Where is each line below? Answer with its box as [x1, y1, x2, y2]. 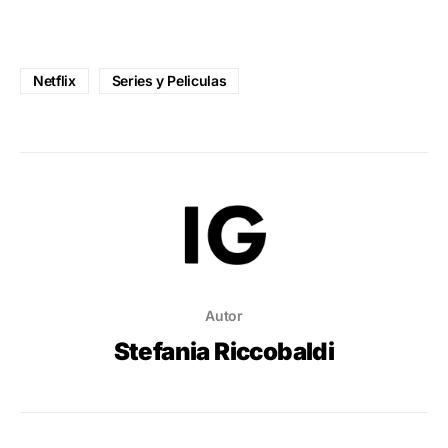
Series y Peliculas [111, 71, 227, 89]
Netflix [33, 71, 76, 89]
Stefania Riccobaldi [113, 336, 335, 366]
